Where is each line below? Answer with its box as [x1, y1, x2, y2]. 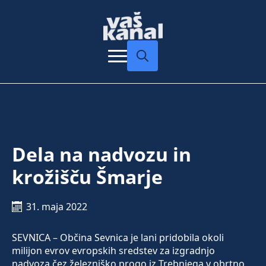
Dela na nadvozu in [12, 141, 191, 167]
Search [126, 71, 157, 84]
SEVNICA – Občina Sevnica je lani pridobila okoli [12, 231, 224, 245]
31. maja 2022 [26, 200, 87, 214]
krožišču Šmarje [12, 164, 163, 190]
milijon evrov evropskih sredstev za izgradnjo [12, 244, 215, 258]
